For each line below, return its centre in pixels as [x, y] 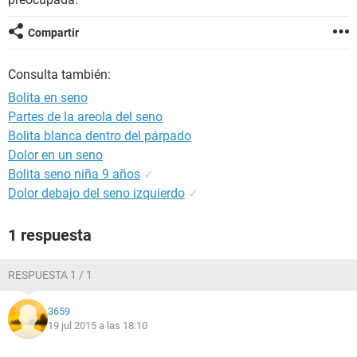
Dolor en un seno [55, 155]
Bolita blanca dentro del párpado [100, 136]
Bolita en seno [48, 98]
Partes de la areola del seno [85, 117]
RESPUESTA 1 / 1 [50, 275]
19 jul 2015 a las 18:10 [98, 326]
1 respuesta [50, 235]
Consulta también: [59, 75]
